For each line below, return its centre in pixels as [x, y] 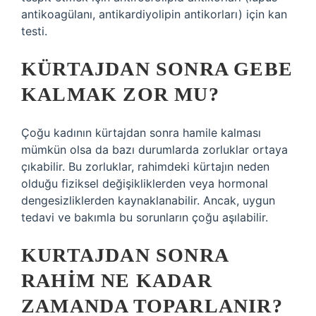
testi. [34, 31]
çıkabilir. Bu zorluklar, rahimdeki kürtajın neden [145, 166]
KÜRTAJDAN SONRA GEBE [157, 69]
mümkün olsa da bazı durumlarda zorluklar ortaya [154, 150]
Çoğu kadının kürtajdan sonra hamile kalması [141, 133]
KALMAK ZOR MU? [120, 94]
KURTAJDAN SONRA [124, 255]
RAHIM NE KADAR [117, 280]
